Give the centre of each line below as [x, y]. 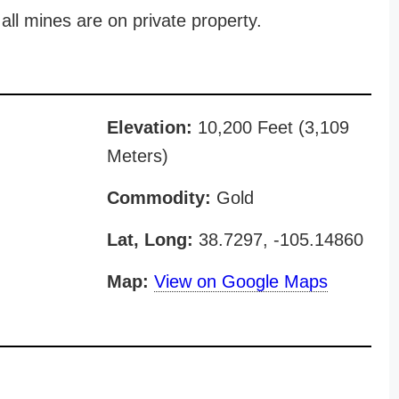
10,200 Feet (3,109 [270, 127]
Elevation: [149, 127]
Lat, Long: [150, 240]
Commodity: [159, 198]
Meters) [137, 156]
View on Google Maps [240, 281]
